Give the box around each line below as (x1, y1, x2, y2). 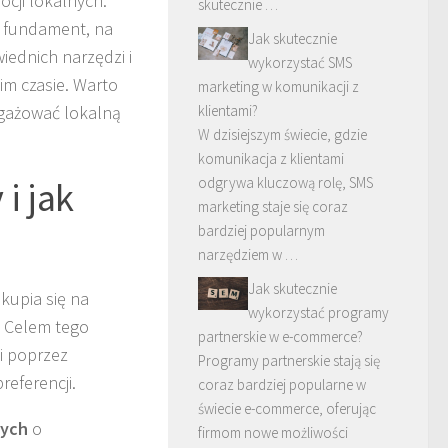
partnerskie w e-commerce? (198, 326, 363, 346)
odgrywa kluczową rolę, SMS (198, 172, 373, 192)
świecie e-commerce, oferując (198, 398, 376, 418)
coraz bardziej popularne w (198, 374, 366, 394)
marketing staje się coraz (198, 196, 348, 216)
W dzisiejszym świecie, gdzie (198, 124, 367, 144)
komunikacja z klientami (198, 148, 344, 168)
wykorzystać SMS (248, 52, 352, 72)
